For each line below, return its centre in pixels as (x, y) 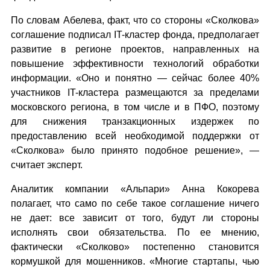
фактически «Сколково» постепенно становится (135, 247)
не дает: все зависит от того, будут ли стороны (135, 218)
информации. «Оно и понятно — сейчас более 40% (135, 78)
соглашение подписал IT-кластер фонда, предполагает (135, 35)
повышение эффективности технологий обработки (135, 64)
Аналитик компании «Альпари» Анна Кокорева (135, 189)
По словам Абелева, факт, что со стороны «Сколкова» (135, 20)
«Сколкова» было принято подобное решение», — (135, 150)
